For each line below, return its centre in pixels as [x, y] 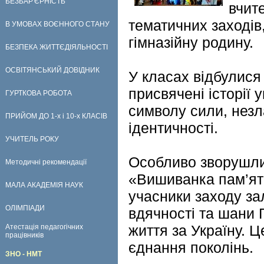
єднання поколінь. [191, 247]
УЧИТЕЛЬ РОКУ [32, 139]
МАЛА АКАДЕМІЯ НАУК [44, 185]
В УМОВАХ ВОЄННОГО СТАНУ [57, 24]
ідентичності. [173, 128]
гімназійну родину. [191, 42]
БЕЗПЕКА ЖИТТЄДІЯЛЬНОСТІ [57, 47]
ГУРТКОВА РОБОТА [39, 93]
